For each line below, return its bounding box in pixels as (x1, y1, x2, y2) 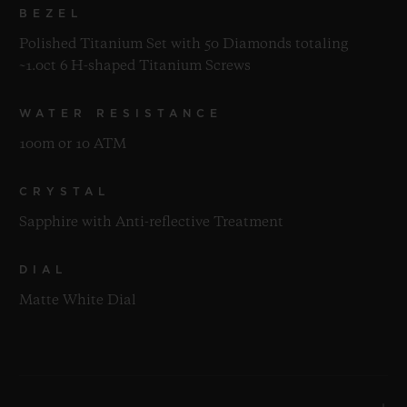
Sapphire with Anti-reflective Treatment (19, 214, 283, 230)
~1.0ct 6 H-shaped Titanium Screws (19, 58, 251, 74)
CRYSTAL (19, 185, 110, 197)
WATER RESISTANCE (19, 107, 223, 119)
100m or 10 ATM (19, 136, 126, 152)
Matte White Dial (19, 293, 136, 308)
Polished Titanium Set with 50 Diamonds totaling (19, 36, 348, 52)
